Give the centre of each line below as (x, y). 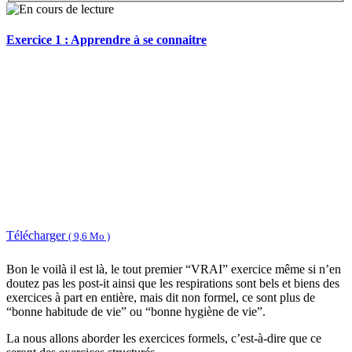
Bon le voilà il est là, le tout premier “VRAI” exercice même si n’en (174, 269)
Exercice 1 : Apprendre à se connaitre (106, 40)
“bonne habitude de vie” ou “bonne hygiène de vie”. (136, 311)
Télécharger (37, 236)
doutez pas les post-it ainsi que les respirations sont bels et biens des (173, 283)
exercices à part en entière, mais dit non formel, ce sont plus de (161, 297)
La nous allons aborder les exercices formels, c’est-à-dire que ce (164, 338)
